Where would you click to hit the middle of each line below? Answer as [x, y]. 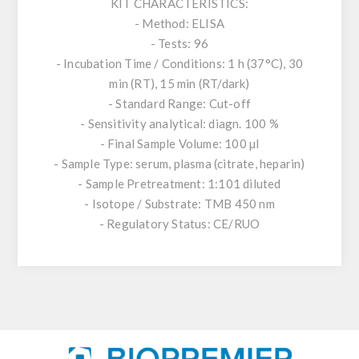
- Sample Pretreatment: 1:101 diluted [179, 184]
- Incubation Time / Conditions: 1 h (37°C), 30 [179, 64]
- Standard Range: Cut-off [179, 104]
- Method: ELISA [179, 24]
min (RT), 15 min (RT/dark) [179, 84]
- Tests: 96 [179, 44]
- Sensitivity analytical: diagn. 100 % [179, 124]
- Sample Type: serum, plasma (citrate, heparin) [179, 164]
